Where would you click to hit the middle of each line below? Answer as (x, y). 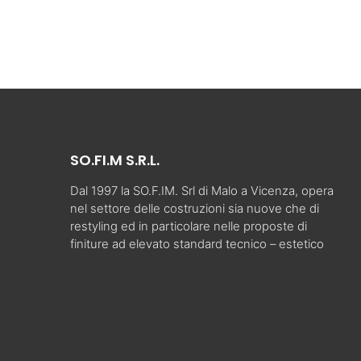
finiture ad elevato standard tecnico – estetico (197, 244)
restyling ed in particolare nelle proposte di (189, 226)
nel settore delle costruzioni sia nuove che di (195, 208)
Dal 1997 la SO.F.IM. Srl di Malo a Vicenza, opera (202, 191)
